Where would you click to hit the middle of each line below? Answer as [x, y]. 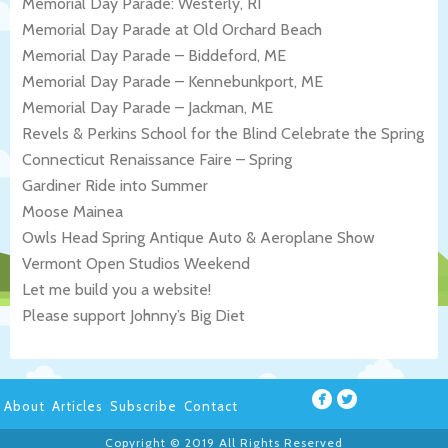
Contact [211, 406]
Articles [77, 406]
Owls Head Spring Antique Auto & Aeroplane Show [198, 237]
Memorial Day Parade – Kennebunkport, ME [172, 81]
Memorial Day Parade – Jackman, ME [147, 107]
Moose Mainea [72, 211]
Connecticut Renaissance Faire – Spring [157, 159]
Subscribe [143, 406]
